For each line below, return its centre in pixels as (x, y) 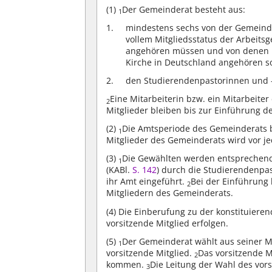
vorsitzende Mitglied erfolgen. (168, 223)
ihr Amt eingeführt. (147, 182)
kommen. (127, 264)
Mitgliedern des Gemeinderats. (170, 193)
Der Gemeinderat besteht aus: (184, 9)
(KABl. (120, 170)
